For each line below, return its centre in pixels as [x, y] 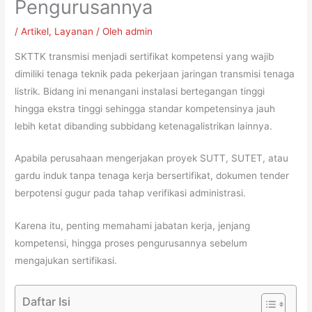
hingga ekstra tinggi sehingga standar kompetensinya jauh [145, 108]
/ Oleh [110, 31]
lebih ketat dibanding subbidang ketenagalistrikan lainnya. [144, 126]
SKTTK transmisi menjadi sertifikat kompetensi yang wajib [145, 56]
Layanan [74, 31]
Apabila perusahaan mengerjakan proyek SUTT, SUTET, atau [152, 158]
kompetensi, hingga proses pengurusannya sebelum [131, 243]
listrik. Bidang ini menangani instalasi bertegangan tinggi [140, 91]
